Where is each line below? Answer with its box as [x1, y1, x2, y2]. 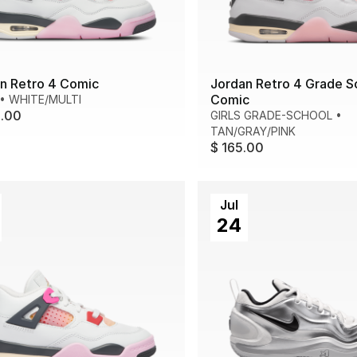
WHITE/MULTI [9, 92, 81, 107]
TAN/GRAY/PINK [210, 124, 296, 139]
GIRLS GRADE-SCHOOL [210, 108, 332, 123]
